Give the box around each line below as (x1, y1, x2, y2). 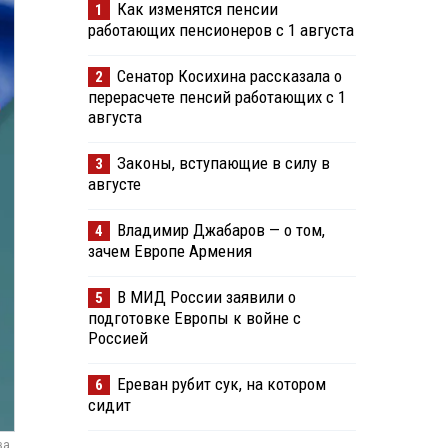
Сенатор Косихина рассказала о (116, 66, 342, 87)
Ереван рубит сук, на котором (116, 374, 326, 395)
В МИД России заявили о (116, 287, 296, 308)
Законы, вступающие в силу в (116, 153, 330, 174)
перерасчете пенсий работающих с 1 (87, 87, 346, 108)
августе (87, 174, 141, 195)
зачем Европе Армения (87, 241, 252, 262)
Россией (87, 328, 148, 349)
